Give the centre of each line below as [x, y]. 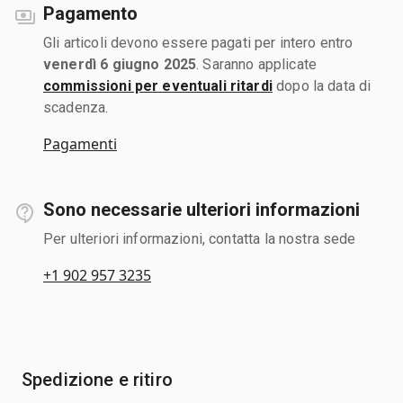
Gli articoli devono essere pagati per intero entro [198, 42]
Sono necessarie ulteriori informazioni [201, 209]
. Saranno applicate [257, 64]
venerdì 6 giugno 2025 [120, 64]
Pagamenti [80, 143]
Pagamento [90, 13]
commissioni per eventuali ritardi [158, 85]
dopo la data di [322, 85]
